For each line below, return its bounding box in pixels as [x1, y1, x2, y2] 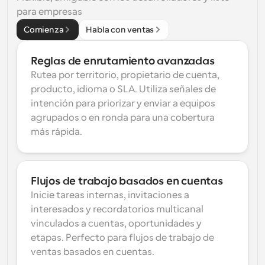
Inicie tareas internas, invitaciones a [31, 190, 189, 201]
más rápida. [31, 127, 82, 137]
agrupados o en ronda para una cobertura [31, 112, 215, 123]
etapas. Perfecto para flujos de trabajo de [31, 232, 214, 243]
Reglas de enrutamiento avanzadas [31, 55, 215, 67]
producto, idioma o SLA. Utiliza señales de [31, 84, 216, 95]
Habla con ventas [86, 25, 154, 34]
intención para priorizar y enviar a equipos [31, 98, 215, 109]
